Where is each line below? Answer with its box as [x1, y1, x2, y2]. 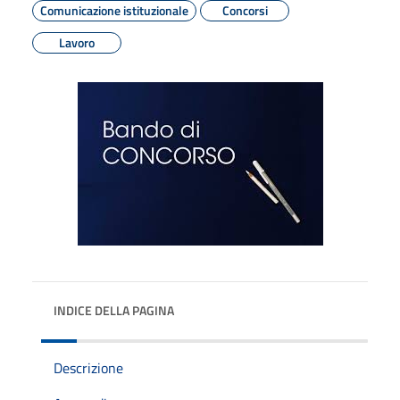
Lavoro [59, 32, 95, 52]
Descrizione [54, 356, 123, 379]
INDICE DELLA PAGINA [54, 300, 174, 320]
